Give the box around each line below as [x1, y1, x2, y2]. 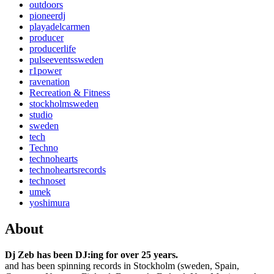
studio [29, 109, 53, 120]
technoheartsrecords [29, 164, 106, 175]
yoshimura [29, 197, 70, 208]
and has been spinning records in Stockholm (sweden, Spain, [5, 260, 239, 271]
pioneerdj [29, 10, 65, 21]
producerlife [29, 43, 76, 54]
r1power [29, 65, 62, 76]
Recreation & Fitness [29, 87, 110, 98]
